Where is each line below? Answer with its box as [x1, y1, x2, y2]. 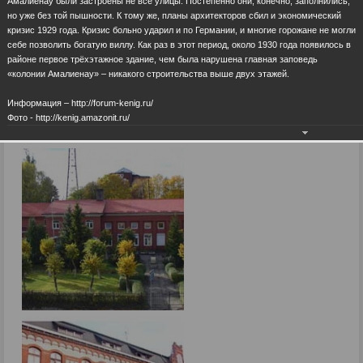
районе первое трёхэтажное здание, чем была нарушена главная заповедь [7, 53, 318, 64]
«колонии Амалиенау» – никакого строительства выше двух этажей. [7, 68, 289, 79]
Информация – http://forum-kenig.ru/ [7, 97, 153, 108]
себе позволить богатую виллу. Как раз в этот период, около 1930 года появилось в [7, 39, 351, 49]
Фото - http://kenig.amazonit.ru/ [7, 112, 130, 122]
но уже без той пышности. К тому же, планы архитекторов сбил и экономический [7, 10, 341, 20]
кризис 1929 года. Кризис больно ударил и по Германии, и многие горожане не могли [7, 24, 356, 35]
